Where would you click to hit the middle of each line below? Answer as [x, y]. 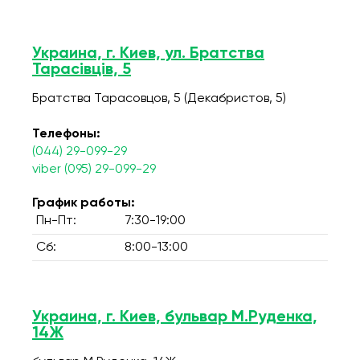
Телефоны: [66, 134]
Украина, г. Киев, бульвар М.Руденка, [175, 317]
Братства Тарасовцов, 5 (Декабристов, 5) [159, 99]
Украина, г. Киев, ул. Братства [148, 54]
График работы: [84, 203]
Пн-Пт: [56, 221]
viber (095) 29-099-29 [94, 170]
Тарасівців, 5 [82, 70]
